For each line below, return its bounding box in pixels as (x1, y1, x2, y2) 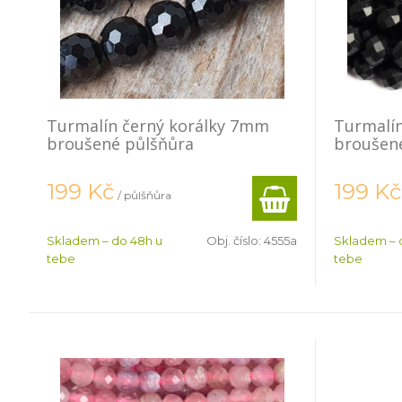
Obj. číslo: (206, 233, 264, 248)
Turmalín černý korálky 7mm (47, 115, 269, 136)
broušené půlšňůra (47, 133, 194, 154)
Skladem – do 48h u (47, 233, 162, 248)
